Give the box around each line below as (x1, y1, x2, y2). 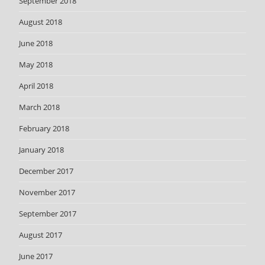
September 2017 (19, 208, 77, 219)
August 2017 (19, 230, 63, 241)
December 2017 (19, 166, 74, 177)
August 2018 (19, 17, 63, 28)
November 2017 (19, 187, 76, 198)
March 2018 (19, 102, 60, 113)
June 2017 (19, 251, 53, 262)
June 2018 (19, 38, 53, 49)
